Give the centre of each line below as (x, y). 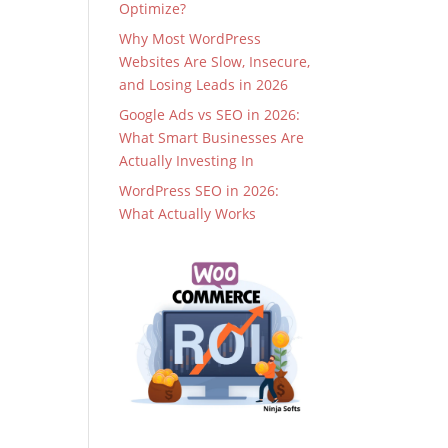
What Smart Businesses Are (212, 137)
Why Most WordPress (190, 38)
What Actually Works (188, 213)
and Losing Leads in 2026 (204, 84)
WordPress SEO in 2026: (199, 190)
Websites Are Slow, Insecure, (215, 61)
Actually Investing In (187, 160)
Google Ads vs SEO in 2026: (210, 114)
